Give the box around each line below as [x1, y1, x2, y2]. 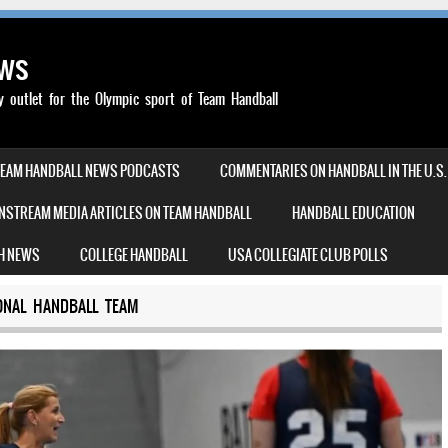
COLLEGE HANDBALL [80, 244, 188, 266]
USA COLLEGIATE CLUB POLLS [228, 244, 388, 266]
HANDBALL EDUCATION [292, 202, 415, 224]
